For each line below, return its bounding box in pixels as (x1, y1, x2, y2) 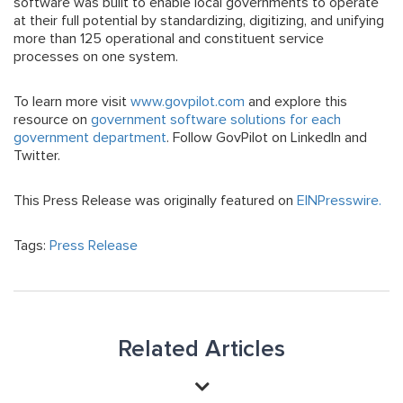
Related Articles (118, 337, 285, 362)
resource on (13, 112, 91, 128)
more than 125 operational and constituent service (13, 31, 324, 47)
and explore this (245, 94, 347, 110)
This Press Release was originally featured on (13, 193, 297, 209)
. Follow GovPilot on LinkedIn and (166, 130, 367, 146)
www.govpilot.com (130, 94, 245, 110)
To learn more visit (13, 94, 130, 110)
